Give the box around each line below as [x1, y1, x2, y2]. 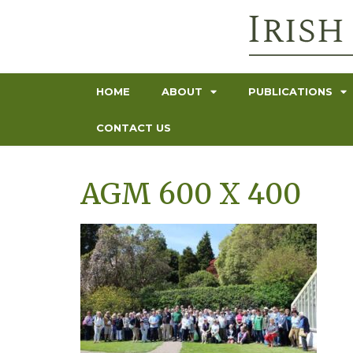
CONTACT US [96, 121, 171, 134]
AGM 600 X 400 [80, 176, 301, 212]
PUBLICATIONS [248, 85, 333, 98]
